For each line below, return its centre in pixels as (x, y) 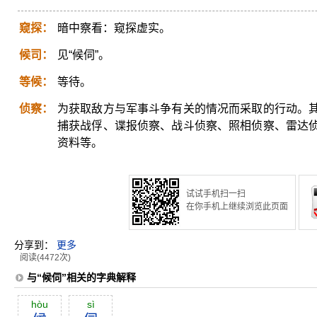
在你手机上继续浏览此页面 (237, 207)
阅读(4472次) (45, 258)
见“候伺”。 (83, 55)
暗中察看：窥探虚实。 (114, 28)
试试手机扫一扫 (216, 194)
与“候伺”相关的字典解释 (81, 277)
